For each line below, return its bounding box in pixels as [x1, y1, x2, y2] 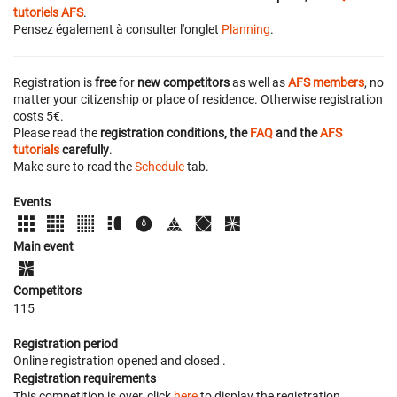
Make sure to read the [13, 159, 135, 174]
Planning [222, 21, 270, 36]
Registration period [13, 336, 118, 351]
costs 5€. [13, 108, 64, 123]
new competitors [137, 74, 230, 90]
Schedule [135, 159, 184, 174]
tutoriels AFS [13, 4, 83, 19]
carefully [59, 142, 109, 157]
